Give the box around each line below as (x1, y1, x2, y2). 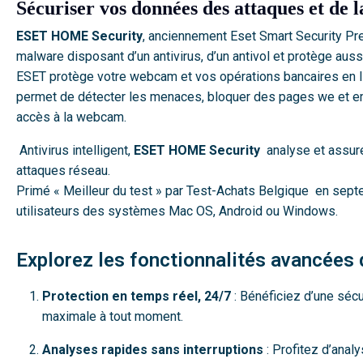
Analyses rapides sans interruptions (42, 342, 263, 357)
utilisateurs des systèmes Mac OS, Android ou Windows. (16, 203, 338, 219)
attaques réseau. (16, 163, 110, 178)
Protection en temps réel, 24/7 (42, 288, 231, 304)
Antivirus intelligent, (16, 143, 134, 158)
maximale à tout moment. (42, 309, 183, 324)
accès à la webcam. (16, 109, 126, 125)
